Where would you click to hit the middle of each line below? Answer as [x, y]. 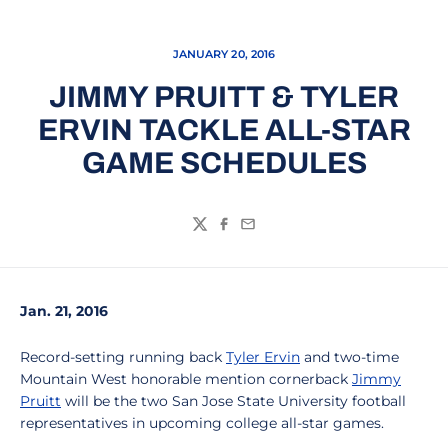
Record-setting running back [123, 357]
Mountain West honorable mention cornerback [186, 379]
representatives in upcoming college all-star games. [202, 423]
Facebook [254, 234]
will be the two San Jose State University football [233, 401]
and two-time [349, 357]
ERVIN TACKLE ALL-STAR [224, 130]
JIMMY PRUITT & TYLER [224, 97]
